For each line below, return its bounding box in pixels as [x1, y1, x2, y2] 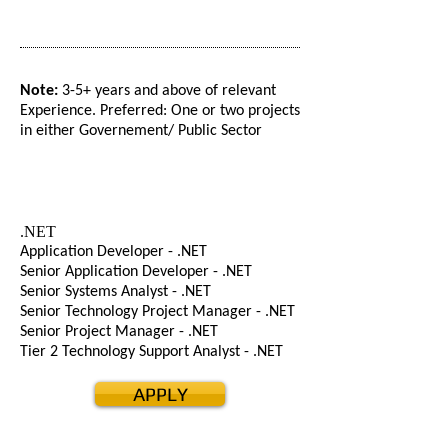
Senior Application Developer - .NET [20, 264, 252, 280]
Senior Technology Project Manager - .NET [20, 304, 295, 320]
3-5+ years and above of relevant [62, 83, 276, 99]
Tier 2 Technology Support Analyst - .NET [20, 344, 283, 360]
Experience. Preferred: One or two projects [20, 103, 300, 119]
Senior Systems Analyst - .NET [20, 284, 211, 300]
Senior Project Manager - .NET [20, 324, 218, 340]
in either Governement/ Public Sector [20, 123, 262, 139]
